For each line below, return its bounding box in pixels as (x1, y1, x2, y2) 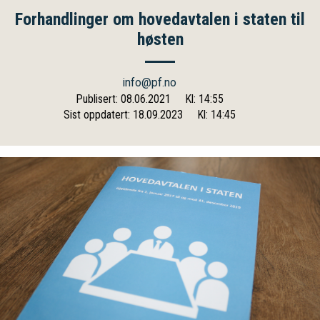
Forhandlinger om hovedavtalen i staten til (15, 9, 305, 29)
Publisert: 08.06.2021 (75, 92, 171, 106)
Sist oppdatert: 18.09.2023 (63, 108, 183, 121)
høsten (136, 29, 184, 49)
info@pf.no (122, 76, 176, 89)
